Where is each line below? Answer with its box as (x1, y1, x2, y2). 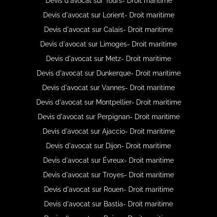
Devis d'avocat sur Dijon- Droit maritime (46, 141, 171, 150)
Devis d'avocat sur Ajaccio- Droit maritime (42, 127, 175, 135)
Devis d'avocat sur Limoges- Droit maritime (40, 40, 177, 48)
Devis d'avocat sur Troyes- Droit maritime (43, 170, 174, 179)
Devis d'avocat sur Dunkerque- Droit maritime (36, 69, 181, 77)
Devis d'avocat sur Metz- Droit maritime (46, 54, 171, 62)
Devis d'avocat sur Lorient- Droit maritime (43, 11, 174, 19)
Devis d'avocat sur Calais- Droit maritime (44, 25, 173, 33)
